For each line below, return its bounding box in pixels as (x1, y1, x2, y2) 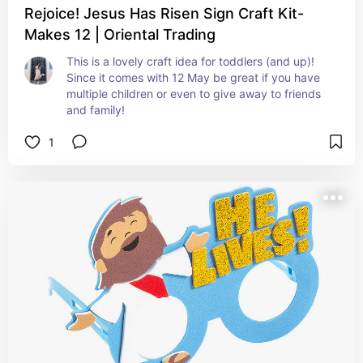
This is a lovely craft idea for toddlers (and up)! (66, 54, 314, 68)
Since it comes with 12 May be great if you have (66, 70, 320, 84)
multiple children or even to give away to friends (66, 87, 321, 100)
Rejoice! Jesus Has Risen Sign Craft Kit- (24, 5, 304, 22)
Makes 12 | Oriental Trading (24, 26, 216, 43)
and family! (66, 103, 125, 117)
